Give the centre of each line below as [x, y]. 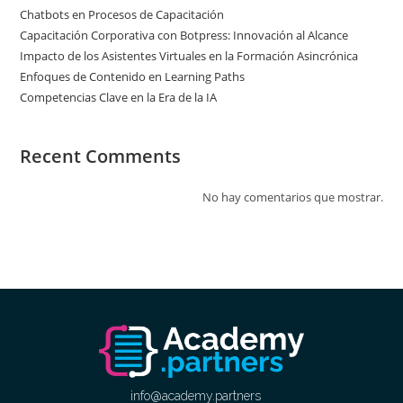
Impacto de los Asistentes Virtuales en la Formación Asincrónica [189, 56]
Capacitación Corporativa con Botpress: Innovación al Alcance [184, 36]
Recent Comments [101, 157]
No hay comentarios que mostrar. [292, 197]
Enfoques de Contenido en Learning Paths [133, 77]
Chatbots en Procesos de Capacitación [122, 15]
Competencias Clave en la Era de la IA [119, 98]
